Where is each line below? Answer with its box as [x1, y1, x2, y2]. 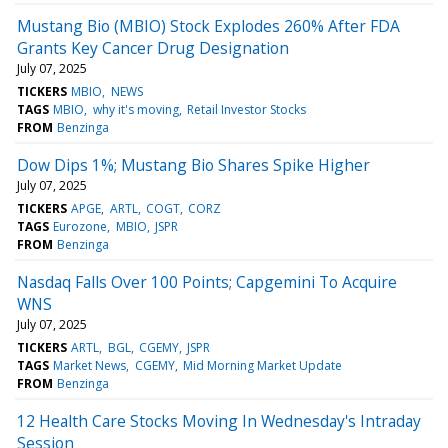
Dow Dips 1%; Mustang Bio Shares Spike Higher [17, 153, 370, 176]
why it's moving [92, 100, 179, 118]
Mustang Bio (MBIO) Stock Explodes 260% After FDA [17, 14, 400, 37]
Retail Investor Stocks [186, 100, 306, 118]
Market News [53, 356, 127, 374]
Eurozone [53, 217, 108, 235]
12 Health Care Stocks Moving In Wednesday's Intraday [17, 409, 421, 432]
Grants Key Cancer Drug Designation [17, 36, 289, 59]
